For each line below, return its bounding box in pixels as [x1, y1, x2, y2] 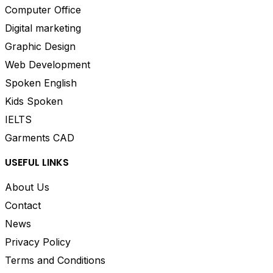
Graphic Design [5, 40, 76, 52]
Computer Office [5, 3, 81, 16]
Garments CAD [5, 131, 74, 144]
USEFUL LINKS [5, 155, 69, 169]
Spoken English [5, 76, 77, 89]
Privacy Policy [5, 236, 71, 249]
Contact [5, 199, 41, 212]
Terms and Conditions [5, 254, 105, 267]
